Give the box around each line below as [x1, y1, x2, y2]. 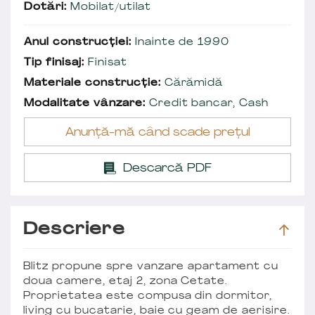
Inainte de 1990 [131, 37, 230, 48]
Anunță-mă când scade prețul [65, 127, 250, 139]
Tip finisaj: [24, 57, 84, 68]
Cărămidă [160, 77, 224, 89]
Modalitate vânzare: [24, 98, 146, 109]
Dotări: [24, 1, 67, 13]
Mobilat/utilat [66, 1, 151, 13]
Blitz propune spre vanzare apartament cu [23, 261, 279, 272]
